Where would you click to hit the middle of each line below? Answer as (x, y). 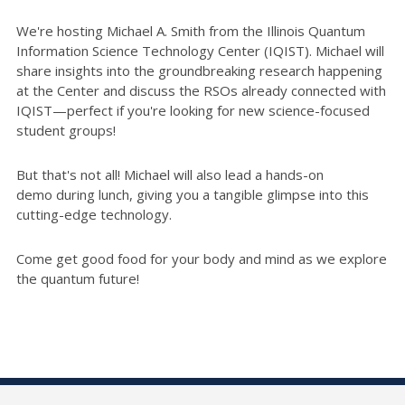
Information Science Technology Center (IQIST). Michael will (200, 50)
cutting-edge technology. (94, 214)
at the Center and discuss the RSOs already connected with (201, 90)
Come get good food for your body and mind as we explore (202, 258)
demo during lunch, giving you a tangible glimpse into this (193, 194)
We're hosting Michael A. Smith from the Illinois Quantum (191, 30)
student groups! (66, 130)
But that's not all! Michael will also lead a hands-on (170, 174)
